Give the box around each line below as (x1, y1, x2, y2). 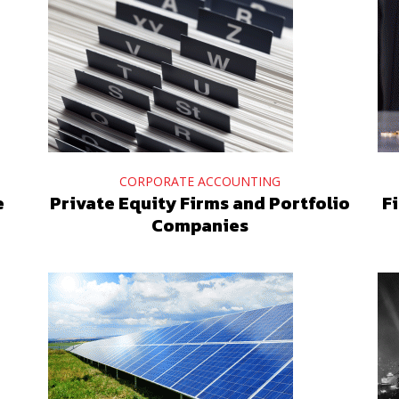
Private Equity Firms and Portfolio (49, 190, 350, 216)
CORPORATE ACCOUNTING (118, 173, 281, 190)
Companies (151, 212, 248, 239)
